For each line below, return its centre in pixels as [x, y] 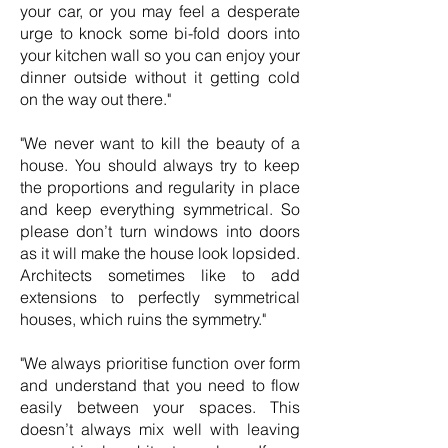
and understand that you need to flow [160, 385]
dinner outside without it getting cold [160, 77]
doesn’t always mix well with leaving [160, 429]
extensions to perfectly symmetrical [160, 297]
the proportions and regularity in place [160, 187]
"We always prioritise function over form [160, 363]
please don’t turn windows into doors [160, 231]
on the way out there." [97, 99]
